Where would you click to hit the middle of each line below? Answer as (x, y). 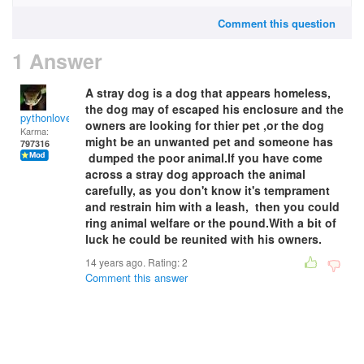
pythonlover (48, 117)
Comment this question (277, 23)
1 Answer (57, 61)
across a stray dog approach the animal (195, 174)
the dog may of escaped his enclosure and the (214, 109)
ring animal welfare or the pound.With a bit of (211, 223)
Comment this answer (136, 277)
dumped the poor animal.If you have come (204, 158)
